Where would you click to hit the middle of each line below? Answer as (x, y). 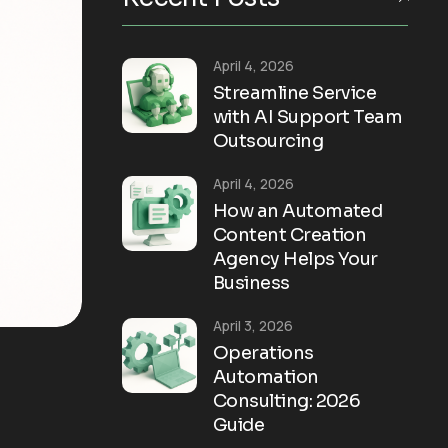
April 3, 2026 (253, 325)
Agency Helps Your (295, 258)
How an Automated (298, 210)
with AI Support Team (308, 116)
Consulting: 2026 (287, 400)
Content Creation (290, 234)
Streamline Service (295, 92)
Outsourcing (268, 140)
